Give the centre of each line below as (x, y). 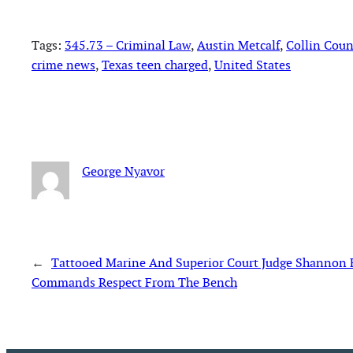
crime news (63, 65)
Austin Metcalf (238, 46)
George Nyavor (123, 171)
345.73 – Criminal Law (128, 46)
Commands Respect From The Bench (134, 283)
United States (253, 65)
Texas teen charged (155, 65)
